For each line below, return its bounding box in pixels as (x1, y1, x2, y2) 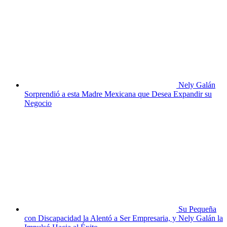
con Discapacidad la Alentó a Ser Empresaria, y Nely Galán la (24, 214, 223, 223)
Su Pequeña (176, 205, 216, 214)
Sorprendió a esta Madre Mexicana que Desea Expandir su (24, 90, 212, 99)
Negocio (24, 99, 52, 108)
